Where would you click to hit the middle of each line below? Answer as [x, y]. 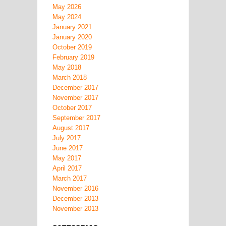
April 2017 [67, 168]
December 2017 [75, 88]
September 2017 [76, 118]
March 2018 [70, 77]
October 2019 [72, 47]
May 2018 [67, 67]
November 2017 [75, 98]
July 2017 [67, 138]
